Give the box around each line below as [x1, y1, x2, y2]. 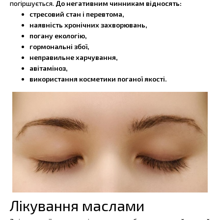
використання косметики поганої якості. [29, 75, 167, 83]
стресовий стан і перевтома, [29, 10, 124, 19]
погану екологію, [29, 31, 87, 40]
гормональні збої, [29, 42, 89, 51]
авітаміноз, [29, 64, 68, 73]
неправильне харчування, [29, 53, 118, 62]
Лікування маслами [10, 196, 144, 215]
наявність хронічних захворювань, [29, 21, 147, 29]
